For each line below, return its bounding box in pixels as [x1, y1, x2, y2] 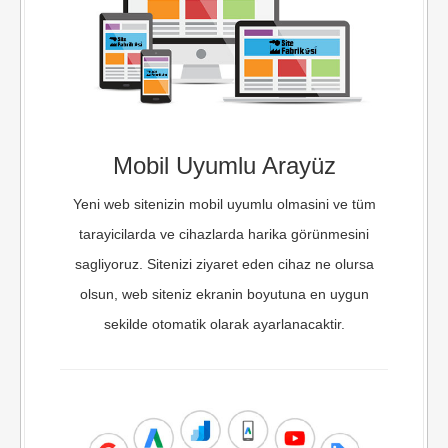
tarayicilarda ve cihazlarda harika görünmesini [79, 226, 369, 243]
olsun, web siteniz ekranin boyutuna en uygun [79, 286, 369, 303]
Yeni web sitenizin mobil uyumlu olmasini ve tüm [72, 196, 376, 213]
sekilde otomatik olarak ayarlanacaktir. [103, 316, 345, 333]
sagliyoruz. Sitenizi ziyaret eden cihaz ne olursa [74, 256, 374, 273]
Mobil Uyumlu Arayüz [112, 152, 336, 180]
